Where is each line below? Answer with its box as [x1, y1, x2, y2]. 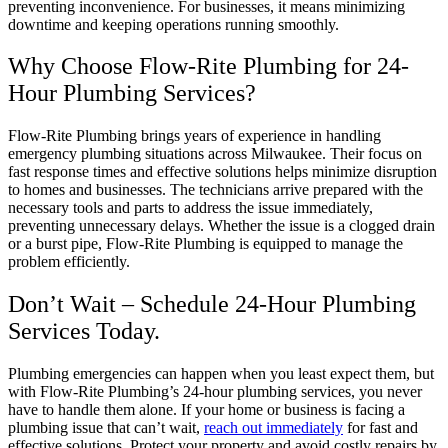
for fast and [343, 419, 418, 437]
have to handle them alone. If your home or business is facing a [8, 401, 405, 419]
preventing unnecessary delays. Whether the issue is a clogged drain [8, 217, 435, 235]
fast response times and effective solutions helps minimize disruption [8, 163, 437, 181]
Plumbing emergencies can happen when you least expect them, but [8, 365, 434, 383]
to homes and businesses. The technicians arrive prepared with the [8, 181, 423, 199]
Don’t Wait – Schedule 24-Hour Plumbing [8, 291, 416, 318]
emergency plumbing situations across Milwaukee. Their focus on [8, 145, 422, 163]
